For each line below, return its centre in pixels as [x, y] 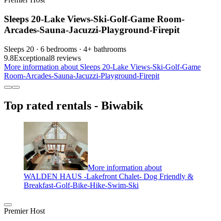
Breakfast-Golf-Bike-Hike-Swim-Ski [81, 185]
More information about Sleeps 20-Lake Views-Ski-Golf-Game [102, 67]
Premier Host [24, 211]
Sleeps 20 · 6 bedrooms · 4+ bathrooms [65, 49]
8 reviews [66, 58]
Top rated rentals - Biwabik [74, 105]
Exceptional [32, 58]
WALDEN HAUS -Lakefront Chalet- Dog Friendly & [109, 176]
